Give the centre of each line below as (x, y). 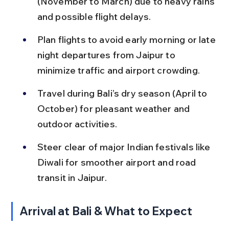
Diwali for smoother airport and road (118, 162)
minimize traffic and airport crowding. (118, 70)
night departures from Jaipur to (107, 55)
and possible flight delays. (94, 16)
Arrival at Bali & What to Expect (106, 211)
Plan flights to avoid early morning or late (127, 39)
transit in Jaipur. (72, 177)
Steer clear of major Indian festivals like (125, 147)
